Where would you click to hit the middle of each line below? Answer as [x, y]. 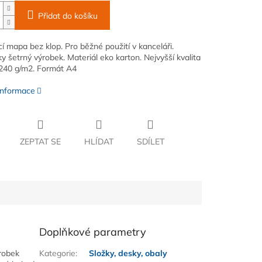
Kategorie [58, 254]
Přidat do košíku [68, 16]
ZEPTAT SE [40, 142]
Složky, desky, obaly [128, 254]
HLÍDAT [99, 142]
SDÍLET [150, 142]
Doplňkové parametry [93, 232]
